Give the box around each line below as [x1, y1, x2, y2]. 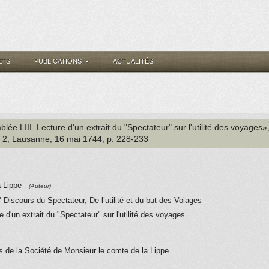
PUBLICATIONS [34, 58, 82, 65]
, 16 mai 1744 [50, 134, 102, 144]
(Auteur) [29, 183, 51, 189]
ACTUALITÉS [113, 58, 153, 65]
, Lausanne [7, 134, 50, 144]
